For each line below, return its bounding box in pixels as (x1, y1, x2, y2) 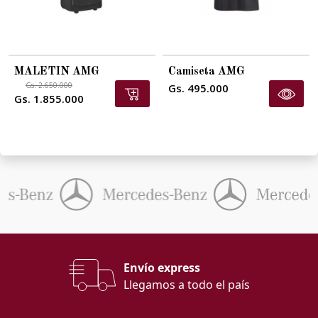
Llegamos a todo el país (124, 277, 250, 293)
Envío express (124, 260, 200, 276)
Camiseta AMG (168, 65, 245, 77)
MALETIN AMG (14, 65, 99, 77)
